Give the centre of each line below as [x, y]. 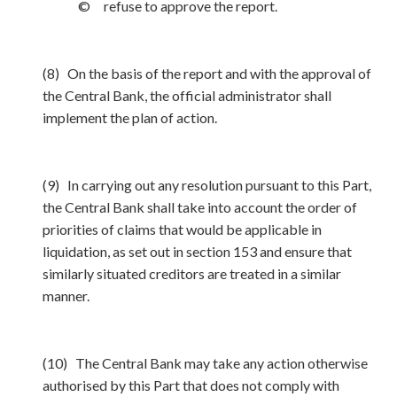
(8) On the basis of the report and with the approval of [207, 73]
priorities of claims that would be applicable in [182, 229]
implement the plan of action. [130, 117]
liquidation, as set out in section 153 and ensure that [197, 251]
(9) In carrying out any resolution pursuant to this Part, [207, 185]
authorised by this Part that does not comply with [191, 385]
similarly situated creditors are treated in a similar [192, 273]
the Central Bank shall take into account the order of [200, 207]
